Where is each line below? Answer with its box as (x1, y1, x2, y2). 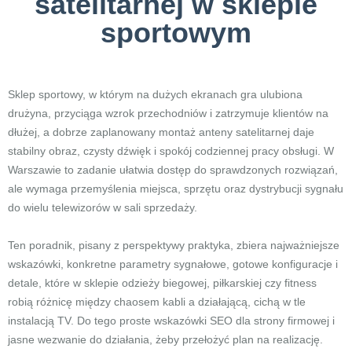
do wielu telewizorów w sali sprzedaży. (8, 201, 197, 214)
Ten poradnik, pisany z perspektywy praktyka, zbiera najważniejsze (8, 239, 339, 251)
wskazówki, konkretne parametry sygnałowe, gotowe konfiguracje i (8, 258, 338, 270)
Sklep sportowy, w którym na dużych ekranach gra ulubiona (8, 88, 302, 101)
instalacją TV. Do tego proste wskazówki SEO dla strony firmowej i (8, 314, 335, 327)
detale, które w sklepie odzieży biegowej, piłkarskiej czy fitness (8, 277, 317, 289)
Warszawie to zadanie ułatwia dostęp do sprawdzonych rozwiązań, (8, 163, 338, 176)
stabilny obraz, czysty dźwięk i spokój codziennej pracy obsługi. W (8, 145, 334, 157)
